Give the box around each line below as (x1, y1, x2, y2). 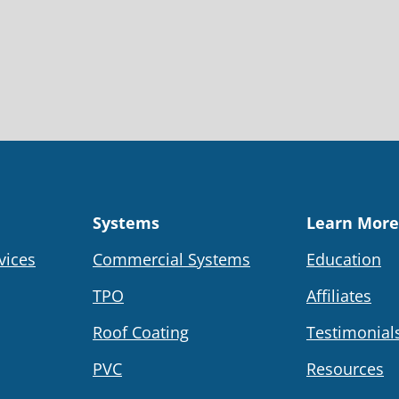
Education (306, 248, 381, 270)
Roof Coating (93, 321, 189, 343)
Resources (306, 357, 384, 379)
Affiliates (306, 284, 371, 306)
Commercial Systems (93, 248, 250, 270)
